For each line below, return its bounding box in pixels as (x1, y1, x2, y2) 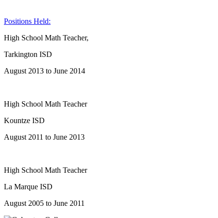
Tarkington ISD (4, 50, 52, 58)
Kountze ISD (4, 116, 45, 125)
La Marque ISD (4, 182, 53, 191)
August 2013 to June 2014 (4, 66, 85, 75)
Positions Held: (4, 17, 51, 25)
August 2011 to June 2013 (4, 132, 85, 141)
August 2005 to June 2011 (4, 199, 85, 207)
